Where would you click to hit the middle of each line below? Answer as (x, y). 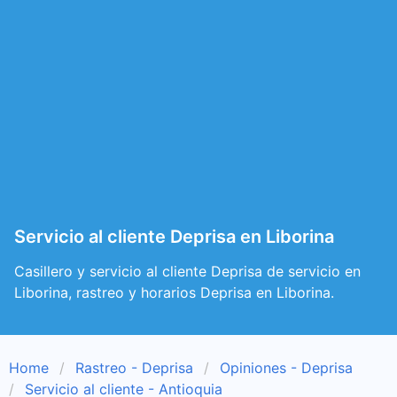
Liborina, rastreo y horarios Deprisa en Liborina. (174, 292)
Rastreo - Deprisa (134, 368)
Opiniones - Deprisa (286, 368)
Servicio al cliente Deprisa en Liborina (174, 237)
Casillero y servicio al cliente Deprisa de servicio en (187, 271)
